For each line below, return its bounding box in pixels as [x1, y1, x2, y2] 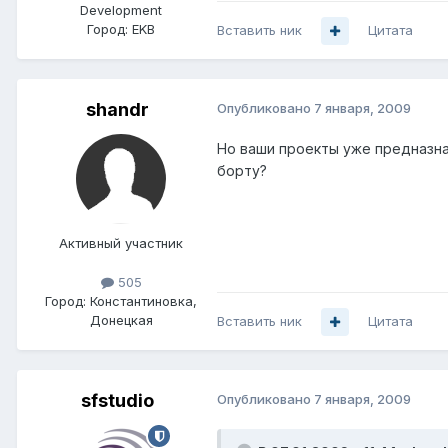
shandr [85, 99, 149, 121]
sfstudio [80, 390, 154, 412]
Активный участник [59, 235, 183, 252]
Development [80, 2, 162, 19]
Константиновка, [90, 293, 197, 310]
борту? [217, 162, 267, 180]
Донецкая [89, 312, 153, 329]
